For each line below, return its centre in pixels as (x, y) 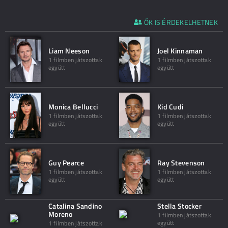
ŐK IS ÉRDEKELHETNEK (181, 22)
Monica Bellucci (73, 107)
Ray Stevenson (181, 163)
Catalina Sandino (75, 206)
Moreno (61, 214)
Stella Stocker (179, 206)
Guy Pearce (66, 163)
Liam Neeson (69, 51)
